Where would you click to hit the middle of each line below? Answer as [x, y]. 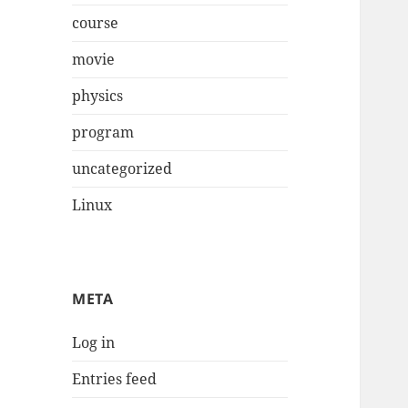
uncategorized [122, 169]
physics [98, 96]
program [103, 133]
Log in [94, 343]
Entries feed [115, 379]
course [96, 23]
